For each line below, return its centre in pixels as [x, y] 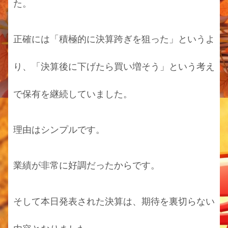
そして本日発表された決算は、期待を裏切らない [114, 201]
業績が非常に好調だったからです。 [87, 166]
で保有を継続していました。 [73, 94]
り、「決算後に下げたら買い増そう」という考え [114, 66]
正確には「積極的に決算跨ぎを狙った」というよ [114, 39]
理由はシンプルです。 [59, 130]
